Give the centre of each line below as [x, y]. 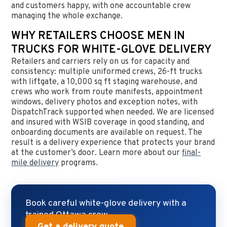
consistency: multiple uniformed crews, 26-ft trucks [107, 72]
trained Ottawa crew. [68, 215]
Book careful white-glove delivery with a [106, 204]
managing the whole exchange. [67, 16]
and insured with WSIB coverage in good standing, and [108, 123]
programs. [79, 163]
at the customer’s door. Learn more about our [97, 153]
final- [192, 153]
